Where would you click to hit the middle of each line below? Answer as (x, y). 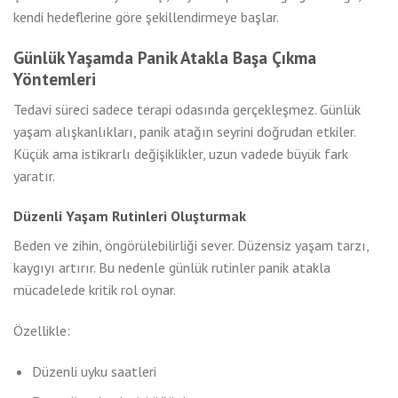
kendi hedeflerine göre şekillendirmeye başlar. (146, 17)
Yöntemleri (55, 78)
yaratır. (34, 175)
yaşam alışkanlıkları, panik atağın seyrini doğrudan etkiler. (184, 131)
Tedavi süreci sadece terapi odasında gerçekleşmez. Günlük (187, 109)
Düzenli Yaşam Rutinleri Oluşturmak (130, 216)
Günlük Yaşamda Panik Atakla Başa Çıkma (165, 57)
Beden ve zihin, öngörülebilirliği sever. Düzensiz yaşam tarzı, (191, 246)
